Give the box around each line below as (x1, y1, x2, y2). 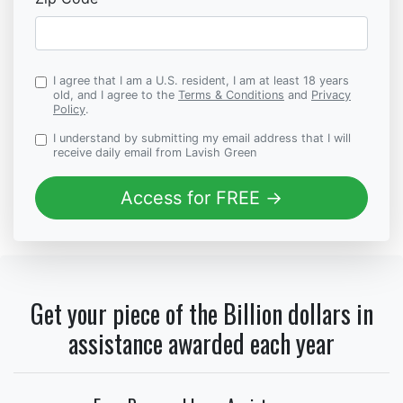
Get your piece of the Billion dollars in (30, 295, 373, 333)
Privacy (311, 88, 351, 103)
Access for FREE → (121, 187, 282, 210)
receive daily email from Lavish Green (53, 146, 256, 160)
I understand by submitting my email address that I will (53, 131, 351, 146)
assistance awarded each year (68, 325, 335, 363)
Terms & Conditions (178, 88, 284, 103)
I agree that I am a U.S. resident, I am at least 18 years (53, 74, 349, 88)
